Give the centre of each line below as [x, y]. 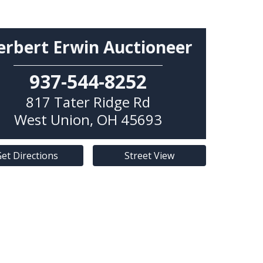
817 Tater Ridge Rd [88, 102]
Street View [149, 155]
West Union [52, 119]
